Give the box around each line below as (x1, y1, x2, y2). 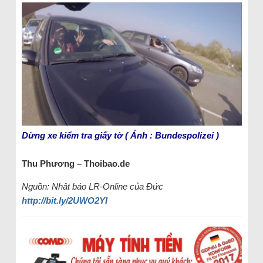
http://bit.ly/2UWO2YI (21, 195, 107, 206)
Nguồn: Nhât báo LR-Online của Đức (21, 181, 163, 192)
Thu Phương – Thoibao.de (21, 159, 130, 169)
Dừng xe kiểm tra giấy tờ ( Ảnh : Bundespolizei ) (21, 130, 219, 141)
